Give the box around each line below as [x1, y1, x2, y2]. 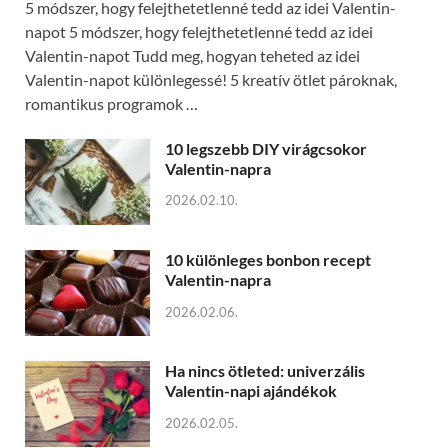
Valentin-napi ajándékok [165, 380, 337, 400]
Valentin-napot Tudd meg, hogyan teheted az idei [25, 45, 360, 65]
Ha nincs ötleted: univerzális [165, 360, 365, 380]
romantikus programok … [25, 93, 198, 113]
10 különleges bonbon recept [165, 249, 371, 269]
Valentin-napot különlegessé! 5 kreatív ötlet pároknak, [25, 69, 397, 89]
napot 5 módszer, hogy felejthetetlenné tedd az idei [25, 21, 373, 41]
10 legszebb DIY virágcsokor [165, 138, 367, 158]
